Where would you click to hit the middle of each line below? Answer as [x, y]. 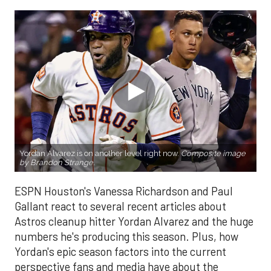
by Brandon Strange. [57, 162]
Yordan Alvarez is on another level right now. [100, 153]
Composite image [213, 153]
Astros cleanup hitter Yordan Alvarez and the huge [134, 221]
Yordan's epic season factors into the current [120, 251]
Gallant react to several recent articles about [120, 206]
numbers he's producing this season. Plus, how [126, 236]
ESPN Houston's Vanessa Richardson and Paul [124, 191]
